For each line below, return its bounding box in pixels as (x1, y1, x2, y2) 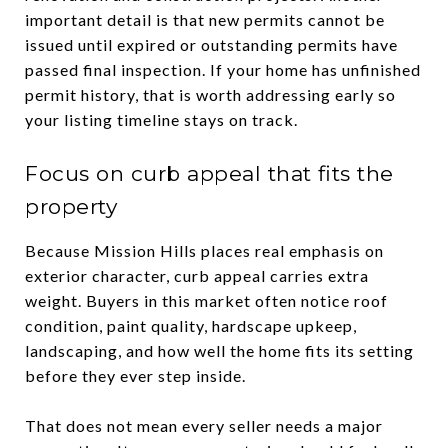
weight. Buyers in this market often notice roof (25, 290, 388, 310)
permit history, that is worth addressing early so (25, 84, 396, 104)
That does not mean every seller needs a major (25, 415, 383, 435)
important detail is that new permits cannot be (25, 9, 385, 29)
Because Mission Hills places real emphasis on (25, 240, 384, 260)
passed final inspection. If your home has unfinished (25, 59, 421, 79)
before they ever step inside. (25, 365, 246, 385)
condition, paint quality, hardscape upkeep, (25, 315, 357, 335)
